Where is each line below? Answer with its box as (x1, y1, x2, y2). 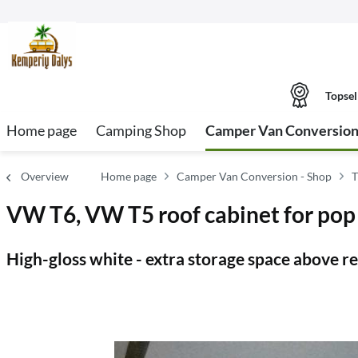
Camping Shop (96, 121, 186, 139)
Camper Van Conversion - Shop (177, 169, 332, 183)
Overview (21, 169, 69, 183)
